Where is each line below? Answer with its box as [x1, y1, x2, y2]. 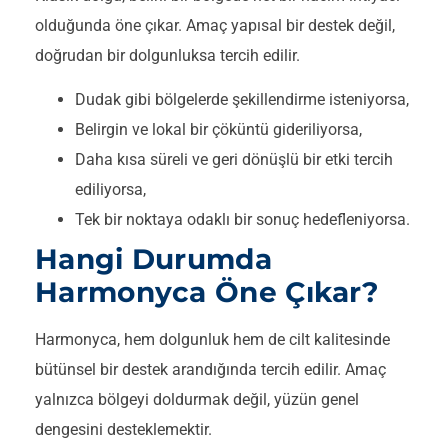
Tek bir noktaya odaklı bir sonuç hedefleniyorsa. [75, 209, 410, 229]
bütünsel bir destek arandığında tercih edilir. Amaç [35, 359, 386, 379]
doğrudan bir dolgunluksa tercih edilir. [35, 45, 300, 65]
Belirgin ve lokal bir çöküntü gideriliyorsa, [75, 119, 362, 139]
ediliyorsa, [75, 179, 146, 199]
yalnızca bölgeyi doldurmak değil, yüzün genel [35, 389, 359, 409]
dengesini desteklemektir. [35, 419, 212, 439]
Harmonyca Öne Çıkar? [35, 274, 379, 309]
